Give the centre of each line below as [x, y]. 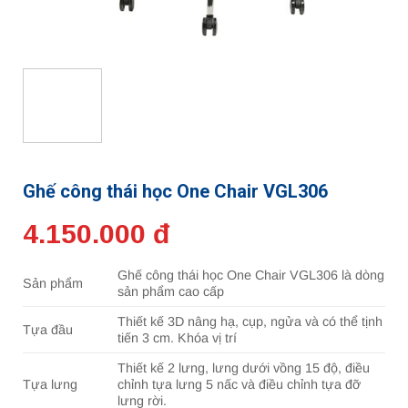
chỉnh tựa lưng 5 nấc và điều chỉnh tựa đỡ [240, 385]
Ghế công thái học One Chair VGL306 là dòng [251, 275]
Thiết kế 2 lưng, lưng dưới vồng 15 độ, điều [244, 368]
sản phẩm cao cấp [171, 292]
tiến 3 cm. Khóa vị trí [178, 338]
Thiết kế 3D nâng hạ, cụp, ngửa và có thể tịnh [250, 322]
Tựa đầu [48, 330]
